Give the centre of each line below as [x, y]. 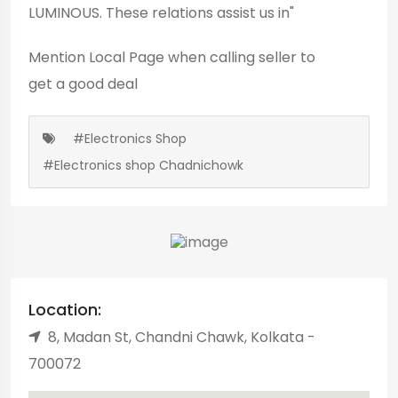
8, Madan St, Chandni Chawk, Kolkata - [182, 337]
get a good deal [83, 84]
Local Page [127, 58]
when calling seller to [240, 58]
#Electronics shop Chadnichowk [143, 166]
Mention [59, 58]
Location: [65, 309]
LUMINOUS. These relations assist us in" [161, 13]
